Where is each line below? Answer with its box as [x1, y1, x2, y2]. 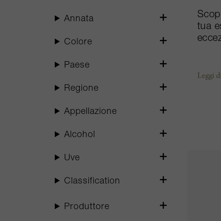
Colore [64, 38, 93, 47]
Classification [64, 177, 121, 186]
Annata [64, 15, 94, 24]
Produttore [64, 203, 110, 212]
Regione [64, 84, 99, 93]
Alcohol [64, 131, 96, 140]
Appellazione [64, 108, 117, 116]
